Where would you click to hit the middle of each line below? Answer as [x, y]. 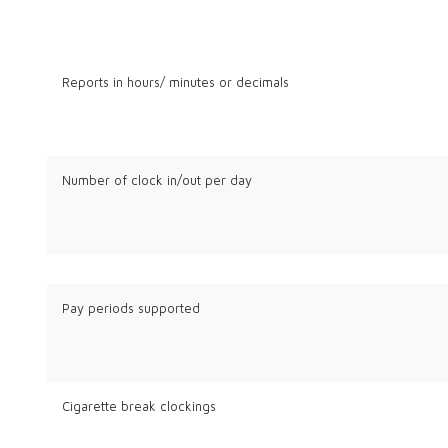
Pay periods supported [130, 308]
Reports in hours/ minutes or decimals [175, 82]
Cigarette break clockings [138, 407]
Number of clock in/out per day [158, 180]
